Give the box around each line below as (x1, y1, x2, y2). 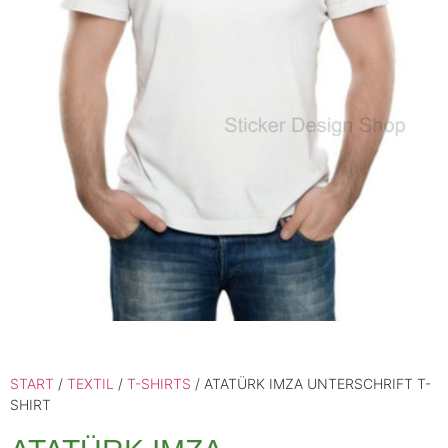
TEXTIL (67, 374, 114, 392)
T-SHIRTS (127, 374, 191, 392)
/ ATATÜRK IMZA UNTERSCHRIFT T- (191, 374, 431, 392)
